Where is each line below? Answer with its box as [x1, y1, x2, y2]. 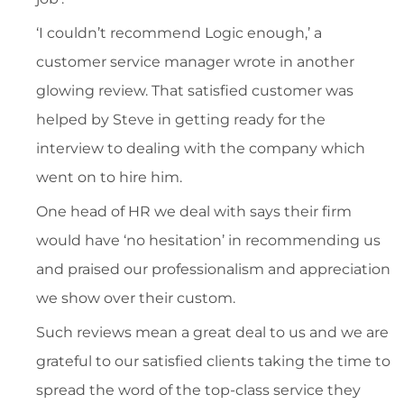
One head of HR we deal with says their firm [36, 203, 352, 221]
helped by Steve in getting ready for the [36, 111, 326, 129]
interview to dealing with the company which [36, 140, 365, 158]
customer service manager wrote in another [36, 53, 354, 71]
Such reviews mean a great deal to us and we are [36, 324, 389, 342]
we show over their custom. [36, 289, 235, 308]
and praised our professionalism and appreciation [36, 261, 390, 279]
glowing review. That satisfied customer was [36, 82, 353, 100]
